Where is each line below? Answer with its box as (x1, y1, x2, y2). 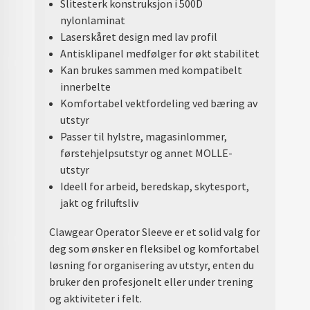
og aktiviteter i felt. (49, 291, 143, 305)
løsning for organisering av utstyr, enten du (49, 257, 255, 272)
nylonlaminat (60, 13, 125, 28)
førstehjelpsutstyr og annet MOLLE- (60, 146, 232, 161)
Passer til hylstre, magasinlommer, (60, 129, 227, 144)
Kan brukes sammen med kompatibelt (60, 63, 242, 77)
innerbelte (60, 80, 111, 94)
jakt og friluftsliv (60, 196, 138, 210)
